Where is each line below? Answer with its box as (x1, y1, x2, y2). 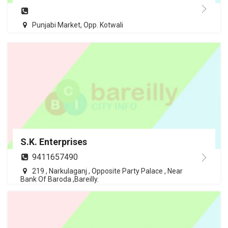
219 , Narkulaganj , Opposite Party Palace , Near (32, 167, 183, 176)
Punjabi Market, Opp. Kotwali (32, 21, 123, 30)
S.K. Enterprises (20, 136, 87, 148)
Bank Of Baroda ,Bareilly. (20, 175, 99, 184)
